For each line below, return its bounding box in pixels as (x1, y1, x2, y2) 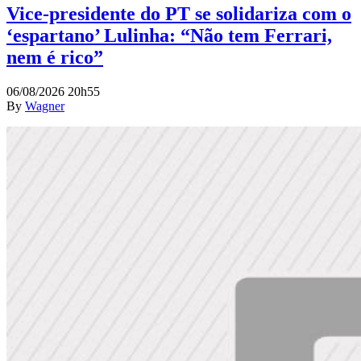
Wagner (25, 99, 64, 114)
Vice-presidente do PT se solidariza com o (6, 3, 351, 25)
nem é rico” (6, 47, 103, 68)
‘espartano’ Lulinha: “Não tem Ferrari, (6, 25, 332, 47)
